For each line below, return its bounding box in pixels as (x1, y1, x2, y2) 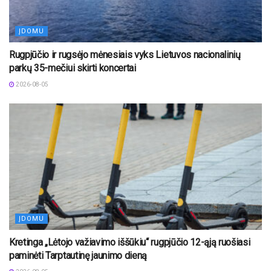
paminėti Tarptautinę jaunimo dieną (9, 249, 148, 261)
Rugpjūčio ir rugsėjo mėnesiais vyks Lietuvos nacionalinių (9, 48, 241, 60)
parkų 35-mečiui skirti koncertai (9, 62, 136, 74)
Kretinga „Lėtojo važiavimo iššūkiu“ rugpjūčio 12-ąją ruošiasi (9, 236, 250, 248)
